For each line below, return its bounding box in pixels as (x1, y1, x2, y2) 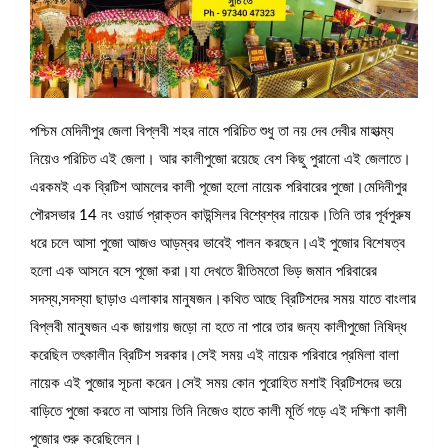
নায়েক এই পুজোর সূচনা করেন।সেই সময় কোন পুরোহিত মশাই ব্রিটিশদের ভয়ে (30, 376, 402, 392)
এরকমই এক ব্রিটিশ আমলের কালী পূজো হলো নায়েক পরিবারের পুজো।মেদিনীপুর (30, 180, 407, 196)
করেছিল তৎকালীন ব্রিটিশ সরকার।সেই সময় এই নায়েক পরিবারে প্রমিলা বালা (30, 348, 399, 364)
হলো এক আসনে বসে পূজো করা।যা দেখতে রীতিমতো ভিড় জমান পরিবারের (30, 264, 377, 280)
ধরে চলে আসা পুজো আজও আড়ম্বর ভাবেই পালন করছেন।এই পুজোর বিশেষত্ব (30, 236, 405, 252)
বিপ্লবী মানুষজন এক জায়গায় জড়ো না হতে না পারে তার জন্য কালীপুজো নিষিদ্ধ (30, 320, 407, 336)
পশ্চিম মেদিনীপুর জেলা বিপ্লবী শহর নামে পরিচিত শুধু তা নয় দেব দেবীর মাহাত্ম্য (30, 124, 394, 140)
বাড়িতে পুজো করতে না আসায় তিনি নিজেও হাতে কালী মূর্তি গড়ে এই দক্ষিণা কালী (30, 404, 407, 420)
